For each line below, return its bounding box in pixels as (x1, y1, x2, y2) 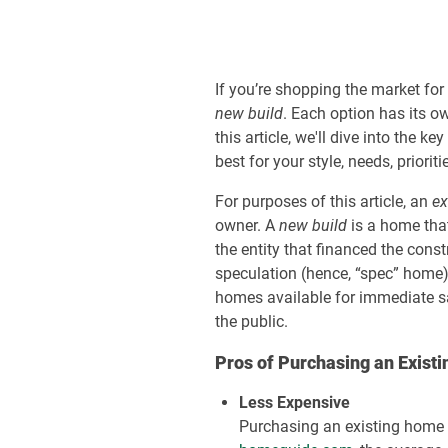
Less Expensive (239, 393, 351, 412)
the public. (215, 312, 289, 331)
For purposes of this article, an (215, 192, 433, 211)
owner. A (215, 216, 280, 235)
